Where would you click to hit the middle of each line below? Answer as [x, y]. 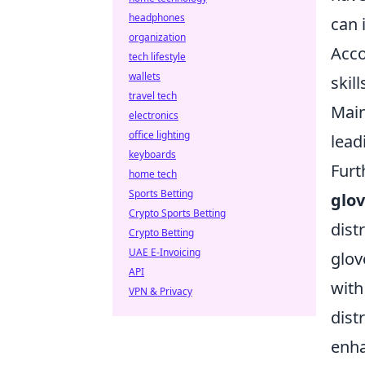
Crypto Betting [161, 233]
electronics [154, 115]
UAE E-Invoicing [165, 252]
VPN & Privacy [161, 291]
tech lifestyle [157, 57]
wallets [145, 76]
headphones [157, 18]
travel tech [153, 96]
